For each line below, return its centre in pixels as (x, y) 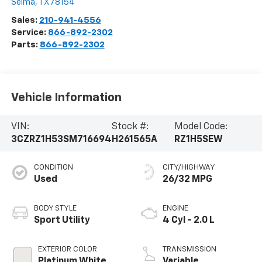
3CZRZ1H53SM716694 (61, 140)
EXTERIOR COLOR (67, 249)
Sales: (25, 20)
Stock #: (130, 127)
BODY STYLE (55, 208)
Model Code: (201, 127)
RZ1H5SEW (198, 140)
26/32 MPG (187, 179)
